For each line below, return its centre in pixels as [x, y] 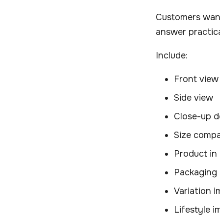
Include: [172, 56]
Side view [193, 98]
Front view [196, 79]
